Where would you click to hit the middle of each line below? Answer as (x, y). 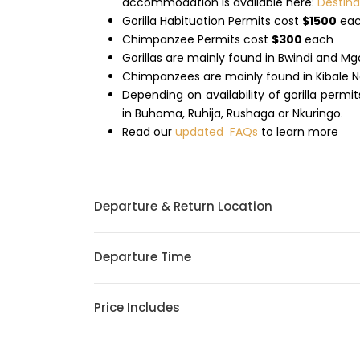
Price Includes (137, 307)
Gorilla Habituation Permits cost (212, 21)
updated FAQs (217, 132)
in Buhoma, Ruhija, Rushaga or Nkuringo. (233, 113)
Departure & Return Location (183, 206)
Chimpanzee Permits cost (197, 39)
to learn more (298, 132)
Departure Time (143, 257)
